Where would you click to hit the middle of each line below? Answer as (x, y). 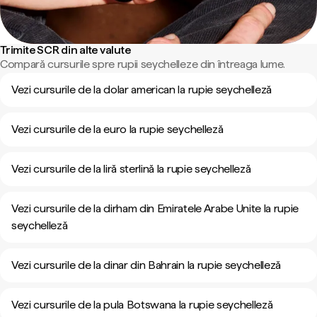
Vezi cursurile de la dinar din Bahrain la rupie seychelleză (146, 265)
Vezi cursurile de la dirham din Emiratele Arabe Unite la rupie (155, 208)
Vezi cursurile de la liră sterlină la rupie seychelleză (131, 169)
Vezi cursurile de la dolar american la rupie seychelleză (142, 90)
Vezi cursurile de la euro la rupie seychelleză (117, 129)
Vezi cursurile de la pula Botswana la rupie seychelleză (142, 305)
